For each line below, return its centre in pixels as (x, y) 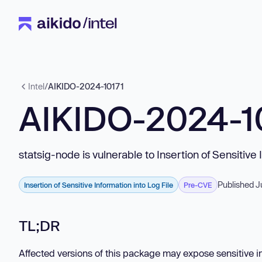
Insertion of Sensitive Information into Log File (99, 185)
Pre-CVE (198, 185)
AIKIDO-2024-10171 (86, 86)
